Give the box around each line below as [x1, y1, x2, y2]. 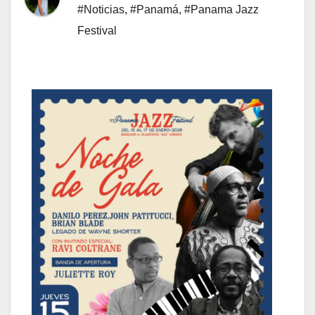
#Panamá [130, 4, 179, 16]
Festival [77, 25, 117, 37]
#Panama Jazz [184, 4, 259, 16]
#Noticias [77, 4, 124, 16]
